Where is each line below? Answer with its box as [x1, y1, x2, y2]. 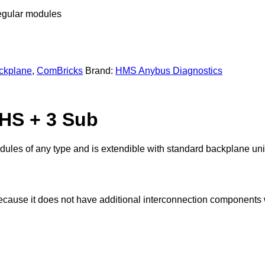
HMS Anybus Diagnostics [115, 65, 222, 76]
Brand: [85, 65, 115, 76]
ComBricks [37, 65, 83, 76]
